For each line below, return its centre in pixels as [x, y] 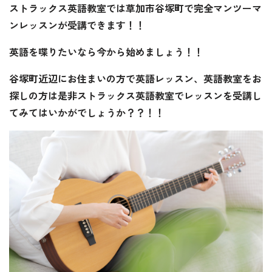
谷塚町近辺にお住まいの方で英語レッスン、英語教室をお [135, 78]
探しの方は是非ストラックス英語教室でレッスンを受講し [135, 95]
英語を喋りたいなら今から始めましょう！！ [106, 51]
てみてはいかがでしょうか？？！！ [87, 112]
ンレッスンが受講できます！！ [77, 25]
